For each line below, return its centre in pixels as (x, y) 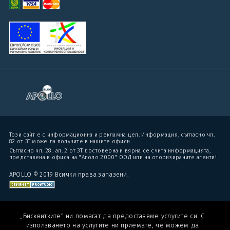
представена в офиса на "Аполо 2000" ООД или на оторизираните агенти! (113, 157)
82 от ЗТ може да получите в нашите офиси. (70, 141)
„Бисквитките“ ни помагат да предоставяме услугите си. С (112, 216)
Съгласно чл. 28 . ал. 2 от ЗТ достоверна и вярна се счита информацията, (110, 151)
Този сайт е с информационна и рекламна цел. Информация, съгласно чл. (112, 135)
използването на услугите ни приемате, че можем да (112, 225)
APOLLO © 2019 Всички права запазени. (69, 175)
